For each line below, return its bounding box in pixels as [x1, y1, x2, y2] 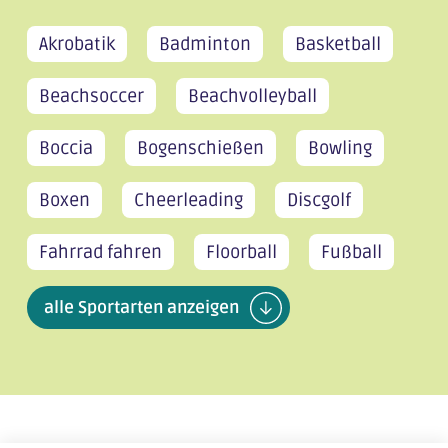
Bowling [307, 137, 372, 160]
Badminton [158, 33, 251, 56]
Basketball [294, 33, 381, 56]
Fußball [320, 241, 382, 264]
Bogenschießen [136, 137, 264, 160]
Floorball [205, 241, 277, 264]
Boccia [38, 137, 93, 160]
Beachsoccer [38, 85, 144, 108]
